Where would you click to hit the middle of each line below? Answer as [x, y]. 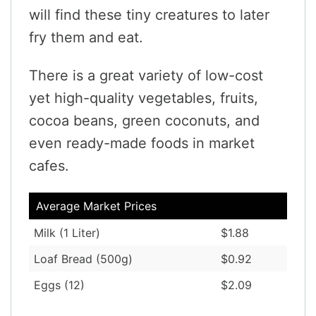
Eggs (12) [59, 285]
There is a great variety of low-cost [146, 75]
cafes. [49, 165]
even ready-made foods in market [142, 143]
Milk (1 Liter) [67, 232]
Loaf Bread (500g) [83, 259]
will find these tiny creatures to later [149, 14]
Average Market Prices [96, 206]
